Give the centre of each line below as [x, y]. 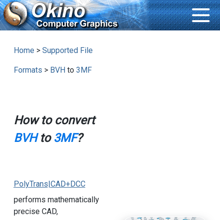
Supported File [67, 51]
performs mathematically [56, 200]
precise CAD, [36, 212]
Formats [28, 70]
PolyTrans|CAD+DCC [49, 184]
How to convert [54, 121]
